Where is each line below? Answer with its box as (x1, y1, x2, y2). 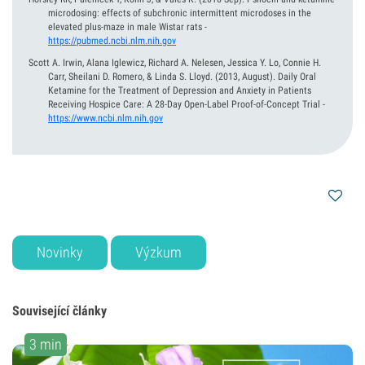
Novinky (37, 244, 83, 261)
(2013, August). (215, 71, 275, 82)
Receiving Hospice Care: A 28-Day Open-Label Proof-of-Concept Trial (48, 99, 320, 110)
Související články (12, 303, 107, 319)
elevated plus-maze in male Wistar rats (48, 21, 202, 33)
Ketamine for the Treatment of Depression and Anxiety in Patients (48, 85, 311, 96)
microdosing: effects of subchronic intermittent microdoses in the (48, 7, 311, 19)
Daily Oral (278, 71, 316, 82)
